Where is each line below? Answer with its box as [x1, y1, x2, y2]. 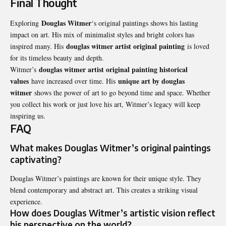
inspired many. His [10, 41, 66, 51]
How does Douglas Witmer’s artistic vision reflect [10, 207, 215, 219]
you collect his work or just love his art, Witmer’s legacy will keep [10, 99, 200, 109]
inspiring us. [10, 110, 45, 121]
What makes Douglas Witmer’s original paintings [10, 142, 211, 154]
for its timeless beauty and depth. [10, 52, 104, 63]
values [10, 75, 29, 86]
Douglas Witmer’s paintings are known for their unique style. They [10, 174, 201, 184]
